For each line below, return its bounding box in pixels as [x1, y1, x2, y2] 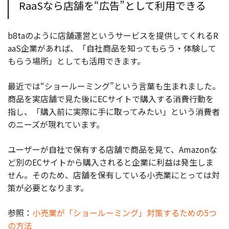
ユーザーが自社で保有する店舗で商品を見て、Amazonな [8, 143, 217, 156]
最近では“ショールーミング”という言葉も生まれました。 [8, 80, 220, 93]
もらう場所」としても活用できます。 [8, 55, 145, 67]
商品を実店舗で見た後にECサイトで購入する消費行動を [8, 93, 214, 105]
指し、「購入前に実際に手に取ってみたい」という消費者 [8, 105, 220, 118]
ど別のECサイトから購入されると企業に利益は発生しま [8, 156, 214, 169]
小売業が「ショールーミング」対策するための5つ [32, 207, 217, 219]
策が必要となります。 [8, 181, 88, 194]
